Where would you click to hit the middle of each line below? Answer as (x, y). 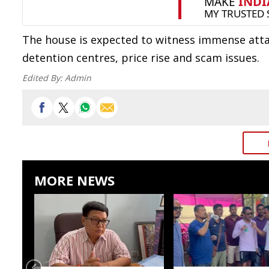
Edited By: (44, 78)
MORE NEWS (74, 180)
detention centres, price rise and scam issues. (141, 58)
